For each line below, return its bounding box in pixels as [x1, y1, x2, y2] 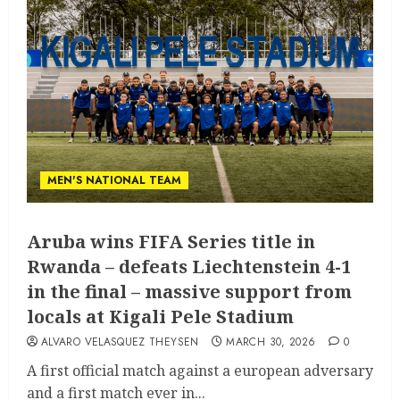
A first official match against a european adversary [27, 361, 373, 381]
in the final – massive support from [27, 279, 352, 304]
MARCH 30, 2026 [226, 334, 316, 351]
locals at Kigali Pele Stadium [27, 304, 294, 329]
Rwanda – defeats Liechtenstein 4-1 [27, 254, 351, 279]
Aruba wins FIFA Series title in [27, 229, 315, 254]
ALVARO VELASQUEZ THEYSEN [41, 334, 199, 351]
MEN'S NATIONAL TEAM [47, 172, 181, 189]
